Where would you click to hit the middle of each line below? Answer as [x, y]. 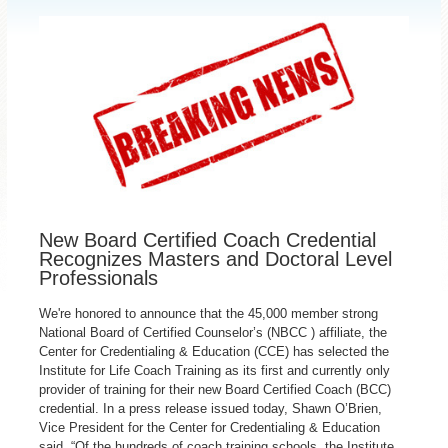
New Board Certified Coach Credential [208, 239]
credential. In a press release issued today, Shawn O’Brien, [211, 408]
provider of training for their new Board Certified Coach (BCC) [215, 389]
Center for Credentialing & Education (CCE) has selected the [214, 351]
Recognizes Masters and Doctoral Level [216, 258]
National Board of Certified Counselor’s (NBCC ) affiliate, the [213, 332]
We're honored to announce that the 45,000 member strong [209, 313]
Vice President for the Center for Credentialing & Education [210, 427]
